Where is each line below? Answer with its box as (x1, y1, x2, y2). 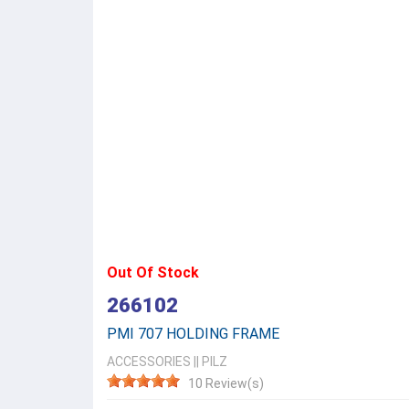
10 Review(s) (188, 376, 264, 391)
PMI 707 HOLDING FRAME (107, 325, 279, 342)
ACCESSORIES (107, 354, 191, 369)
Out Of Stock (107, 264, 199, 281)
